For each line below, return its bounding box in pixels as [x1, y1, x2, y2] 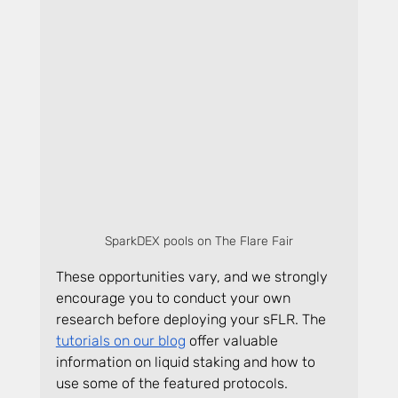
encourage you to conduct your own [55, 290, 294, 307]
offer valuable [185, 332, 282, 350]
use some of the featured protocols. [55, 375, 288, 393]
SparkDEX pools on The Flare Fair [105, 234, 293, 250]
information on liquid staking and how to [55, 354, 319, 371]
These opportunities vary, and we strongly [55, 268, 331, 286]
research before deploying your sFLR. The [55, 311, 330, 329]
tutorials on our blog [55, 332, 186, 350]
